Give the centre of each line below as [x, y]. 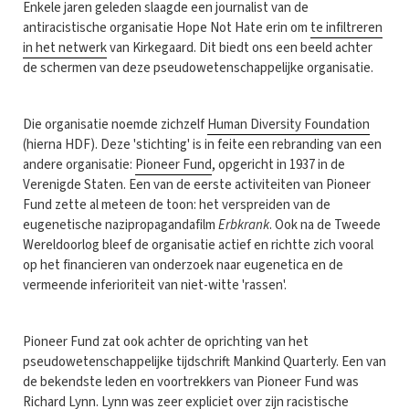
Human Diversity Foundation [288, 124]
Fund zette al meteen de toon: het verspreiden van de [177, 204]
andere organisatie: [79, 164]
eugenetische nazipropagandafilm [121, 225]
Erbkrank [244, 225]
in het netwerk [65, 47]
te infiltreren [346, 27]
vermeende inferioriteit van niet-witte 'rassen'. [156, 285]
